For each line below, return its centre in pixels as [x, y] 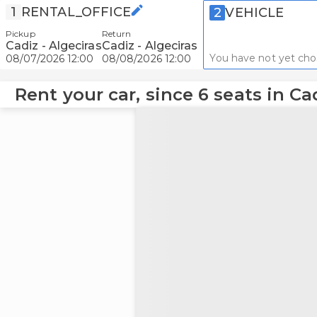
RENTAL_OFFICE [76, 12]
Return [116, 34]
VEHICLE [255, 13]
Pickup [21, 34]
